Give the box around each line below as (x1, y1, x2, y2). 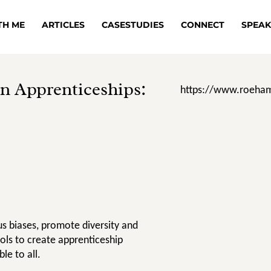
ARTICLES (41, 19, 85, 30)
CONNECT (180, 19, 224, 30)
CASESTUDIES (101, 19, 164, 30)
